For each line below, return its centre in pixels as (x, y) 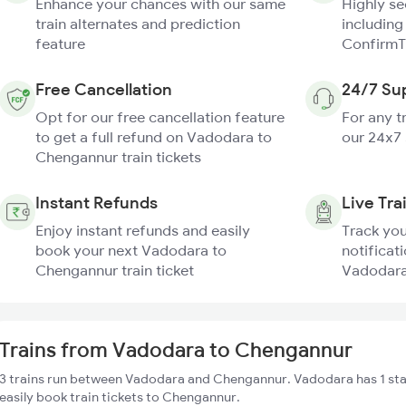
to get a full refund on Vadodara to (154, 137)
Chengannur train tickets (118, 157)
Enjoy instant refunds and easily (143, 230)
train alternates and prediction (138, 24)
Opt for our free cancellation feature (160, 117)
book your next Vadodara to (131, 250)
